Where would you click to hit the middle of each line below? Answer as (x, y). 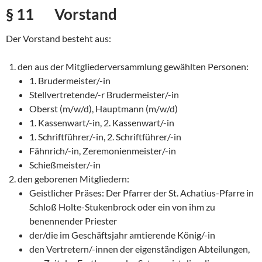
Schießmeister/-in (65, 165)
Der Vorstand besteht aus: (58, 39)
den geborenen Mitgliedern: (73, 179)
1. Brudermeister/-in (70, 81)
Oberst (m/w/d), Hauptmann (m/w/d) (104, 109)
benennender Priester (73, 221)
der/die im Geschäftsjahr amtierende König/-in (122, 235)
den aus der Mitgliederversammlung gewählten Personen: (133, 67)
